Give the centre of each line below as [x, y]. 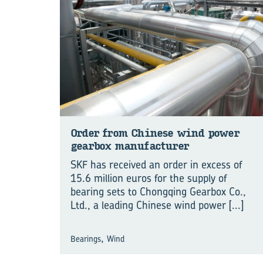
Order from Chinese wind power [155, 133]
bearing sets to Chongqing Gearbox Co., [158, 191]
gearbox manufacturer [129, 146]
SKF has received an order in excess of [156, 164]
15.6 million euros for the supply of [149, 178]
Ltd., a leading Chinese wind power [150, 205]
